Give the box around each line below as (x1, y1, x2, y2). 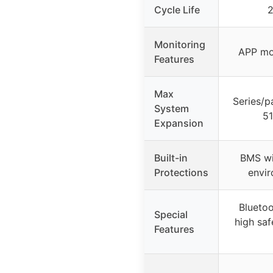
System (154, 102, 189, 115)
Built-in (154, 151, 188, 164)
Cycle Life (154, 3, 200, 16)
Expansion (154, 116, 204, 129)
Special (154, 208, 188, 221)
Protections (154, 166, 208, 179)
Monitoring (154, 38, 205, 51)
